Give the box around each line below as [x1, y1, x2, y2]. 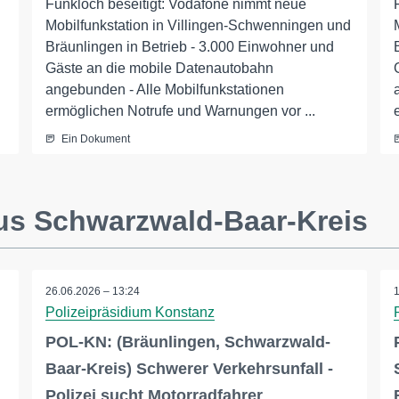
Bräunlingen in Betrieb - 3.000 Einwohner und [45, 39, 334, 55]
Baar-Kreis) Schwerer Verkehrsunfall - [45, 360, 333, 379]
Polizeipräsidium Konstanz [45, 305, 215, 321]
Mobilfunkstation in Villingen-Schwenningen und [45, 18, 351, 34]
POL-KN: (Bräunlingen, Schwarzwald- [45, 333, 330, 352]
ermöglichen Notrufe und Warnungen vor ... [45, 103, 315, 119]
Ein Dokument [61, 133, 130, 146]
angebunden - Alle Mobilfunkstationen [45, 82, 284, 98]
